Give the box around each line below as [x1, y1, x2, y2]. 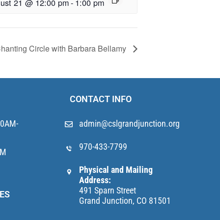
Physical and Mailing [79, 164, 153, 175]
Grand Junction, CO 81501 [79, 195, 171, 206]
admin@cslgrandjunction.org [79, 118, 180, 129]
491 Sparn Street [79, 185, 136, 195]
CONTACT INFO [70, 93, 132, 104]
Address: [79, 174, 111, 185]
